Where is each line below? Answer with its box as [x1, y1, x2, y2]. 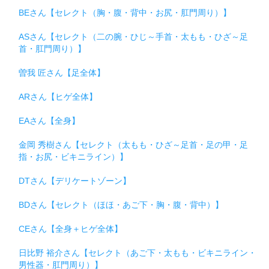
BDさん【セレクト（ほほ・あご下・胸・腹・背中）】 [19, 200, 223, 210]
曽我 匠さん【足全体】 [19, 68, 105, 78]
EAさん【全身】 [19, 116, 80, 126]
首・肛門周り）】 [19, 44, 86, 54]
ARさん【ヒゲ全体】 [19, 92, 97, 102]
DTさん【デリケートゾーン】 [19, 176, 131, 186]
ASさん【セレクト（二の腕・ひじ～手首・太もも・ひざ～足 [19, 32, 248, 42]
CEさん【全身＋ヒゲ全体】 [19, 224, 122, 234]
